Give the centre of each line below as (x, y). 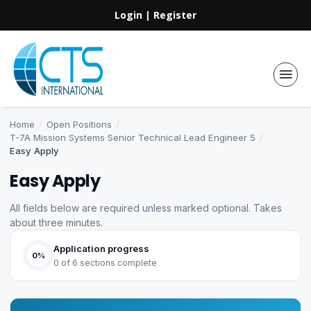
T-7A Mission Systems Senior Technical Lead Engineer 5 (133, 137)
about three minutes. (56, 222)
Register (175, 15)
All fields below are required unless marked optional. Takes (146, 208)
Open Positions (79, 124)
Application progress (101, 248)
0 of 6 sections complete (105, 262)
